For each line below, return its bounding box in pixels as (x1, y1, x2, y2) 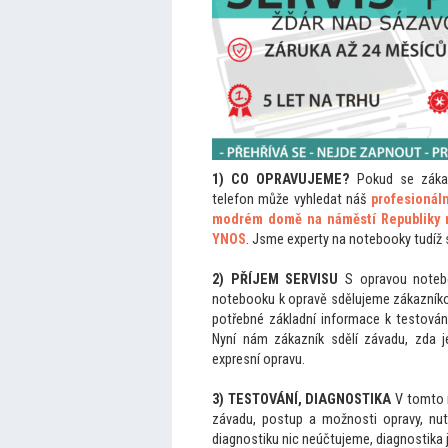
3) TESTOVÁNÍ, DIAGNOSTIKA (212, 391, 392, 408)
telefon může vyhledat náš (212, 191, 371, 208)
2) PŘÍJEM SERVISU (212, 271, 339, 288)
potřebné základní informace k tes (212, 311, 415, 328)
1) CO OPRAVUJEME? (212, 171, 350, 188)
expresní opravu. (212, 351, 305, 368)
